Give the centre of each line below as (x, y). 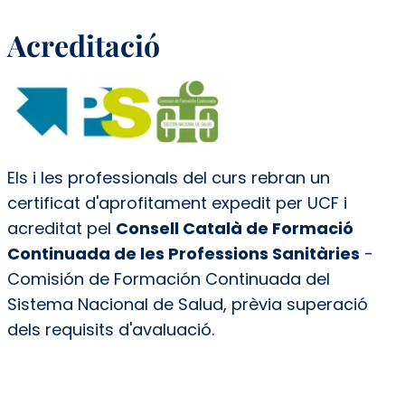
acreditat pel (61, 228)
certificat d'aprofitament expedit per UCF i (177, 202)
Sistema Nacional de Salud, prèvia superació (187, 304)
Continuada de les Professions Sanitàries (183, 253)
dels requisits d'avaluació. (110, 329)
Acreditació (83, 45)
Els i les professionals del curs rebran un (168, 177)
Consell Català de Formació (234, 228)
